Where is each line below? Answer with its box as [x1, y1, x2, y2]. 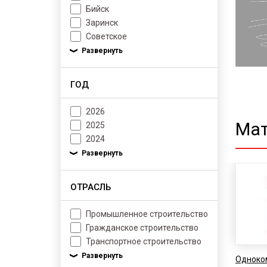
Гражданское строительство [86, 223, 198, 232]
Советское [86, 32, 127, 41]
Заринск [86, 18, 118, 27]
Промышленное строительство [86, 209, 208, 219]
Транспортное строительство [86, 237, 201, 246]
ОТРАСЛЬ [70, 182, 111, 193]
